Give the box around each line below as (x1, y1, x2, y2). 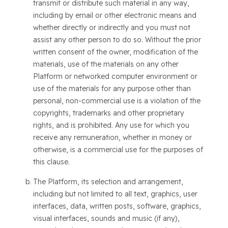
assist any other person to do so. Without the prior (33, 35, 201, 44)
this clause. (33, 157, 70, 166)
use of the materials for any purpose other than (33, 84, 191, 93)
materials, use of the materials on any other (33, 60, 179, 69)
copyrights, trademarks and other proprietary (33, 108, 184, 118)
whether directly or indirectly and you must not (33, 23, 190, 32)
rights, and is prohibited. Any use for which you (33, 121, 189, 130)
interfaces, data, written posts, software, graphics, (33, 202, 201, 211)
